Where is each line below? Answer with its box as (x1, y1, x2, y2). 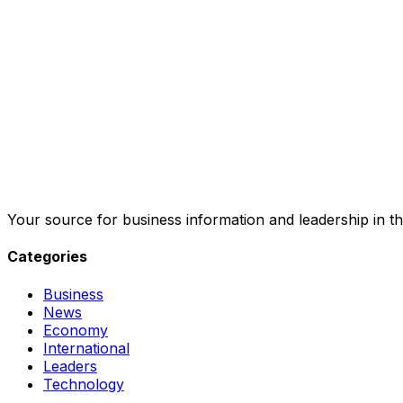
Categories (7, 247, 87, 266)
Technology (43, 374, 124, 393)
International (43, 338, 130, 357)
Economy (43, 320, 108, 339)
